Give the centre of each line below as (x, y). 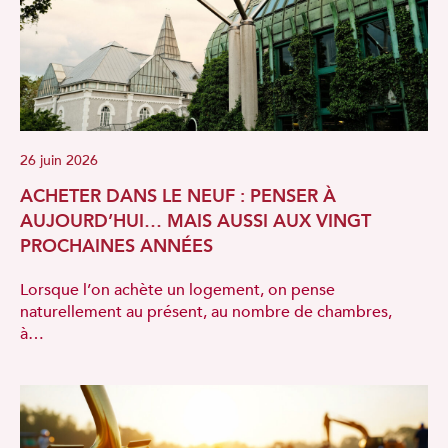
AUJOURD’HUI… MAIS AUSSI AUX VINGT (195, 222)
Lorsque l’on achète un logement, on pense (177, 290)
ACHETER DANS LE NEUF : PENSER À (178, 197)
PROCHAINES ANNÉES (116, 247)
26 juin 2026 (59, 161)
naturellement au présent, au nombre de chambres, (206, 312)
